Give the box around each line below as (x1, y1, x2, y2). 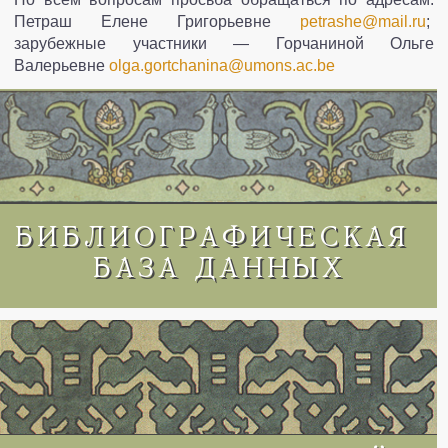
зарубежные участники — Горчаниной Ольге (14, 35, 434, 53)
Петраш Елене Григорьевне (14, 13, 300, 31)
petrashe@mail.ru (300, 13, 426, 31)
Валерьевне (14, 57, 109, 75)
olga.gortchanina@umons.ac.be (109, 57, 335, 75)
